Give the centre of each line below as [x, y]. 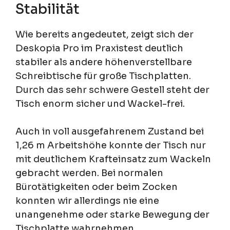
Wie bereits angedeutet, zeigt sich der [104, 34]
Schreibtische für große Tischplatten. [103, 76]
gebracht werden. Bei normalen [89, 173]
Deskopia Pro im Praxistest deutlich [99, 48]
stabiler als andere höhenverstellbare [104, 62]
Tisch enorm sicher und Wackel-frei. [100, 103]
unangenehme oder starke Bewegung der [112, 214]
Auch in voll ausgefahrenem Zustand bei [110, 131]
